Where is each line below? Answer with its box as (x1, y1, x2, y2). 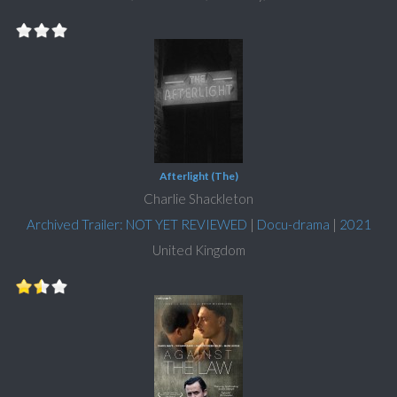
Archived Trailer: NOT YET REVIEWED (26, 216, 247, 233)
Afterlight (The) (159, 169, 238, 183)
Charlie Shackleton (144, 191, 253, 207)
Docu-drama (256, 216, 330, 233)
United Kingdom (152, 242, 245, 259)
